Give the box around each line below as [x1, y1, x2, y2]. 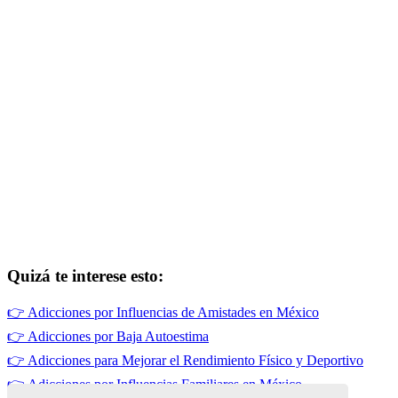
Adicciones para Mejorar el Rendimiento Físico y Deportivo [28, 353, 363, 369]
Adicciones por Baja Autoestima [28, 329, 209, 345]
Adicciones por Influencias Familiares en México [28, 377, 302, 393]
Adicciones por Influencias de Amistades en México [28, 305, 319, 321]
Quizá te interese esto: [7, 266, 163, 285]
